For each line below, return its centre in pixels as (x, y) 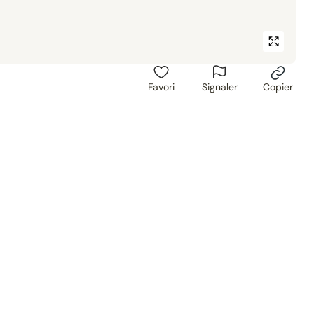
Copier (278, 87)
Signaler (219, 87)
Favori (161, 87)
